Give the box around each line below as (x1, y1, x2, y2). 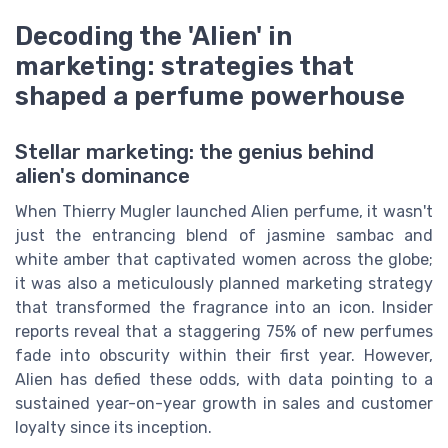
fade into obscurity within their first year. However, (15, 346, 433, 366)
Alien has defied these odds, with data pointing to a (15, 370, 433, 390)
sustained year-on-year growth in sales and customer (15, 394, 433, 414)
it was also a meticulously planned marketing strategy (15, 274, 433, 294)
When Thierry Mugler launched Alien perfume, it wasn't (15, 202, 433, 222)
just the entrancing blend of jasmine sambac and (15, 226, 433, 246)
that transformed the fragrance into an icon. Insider (15, 298, 433, 318)
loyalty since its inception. (15, 418, 212, 438)
